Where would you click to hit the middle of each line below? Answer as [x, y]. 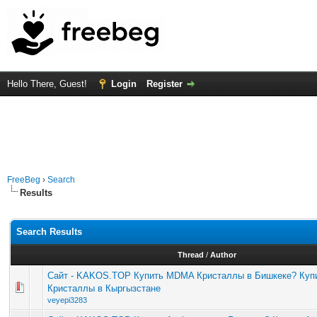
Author [223, 255]
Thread [190, 255]
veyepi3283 [67, 300]
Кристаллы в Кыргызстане [104, 288]
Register [165, 84]
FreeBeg [24, 180]
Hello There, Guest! [48, 84]
